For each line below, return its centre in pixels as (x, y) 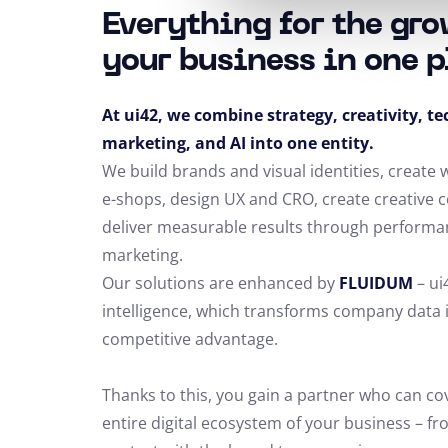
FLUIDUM (376, 282)
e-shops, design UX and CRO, (212, 198)
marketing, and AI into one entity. (238, 142)
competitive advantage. (190, 338)
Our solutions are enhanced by (220, 282)
